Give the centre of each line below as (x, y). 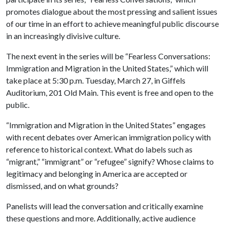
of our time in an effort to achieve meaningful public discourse (112, 24)
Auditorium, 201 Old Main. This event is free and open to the (110, 92)
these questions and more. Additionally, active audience (101, 218)
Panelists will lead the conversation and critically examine (105, 206)
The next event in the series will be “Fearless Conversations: (108, 56)
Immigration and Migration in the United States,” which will (107, 68)
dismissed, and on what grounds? (62, 186)
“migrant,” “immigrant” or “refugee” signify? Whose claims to (110, 161)
